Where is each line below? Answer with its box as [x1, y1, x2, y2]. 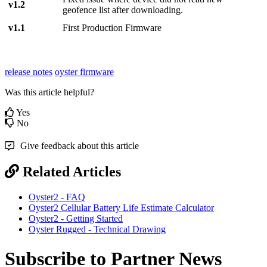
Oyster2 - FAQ [29, 192, 85, 203]
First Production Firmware [63, 23, 162, 33]
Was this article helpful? [5, 87, 94, 98]
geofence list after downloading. [63, 5, 184, 15]
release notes [5, 67, 52, 77]
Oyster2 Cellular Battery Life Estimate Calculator [29, 203, 214, 213]
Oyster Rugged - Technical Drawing [29, 224, 166, 235]
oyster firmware [55, 67, 114, 77]
